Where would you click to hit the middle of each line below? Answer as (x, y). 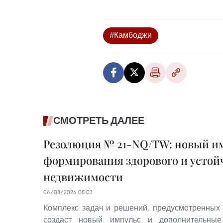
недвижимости (83, 177)
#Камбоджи (131, 35)
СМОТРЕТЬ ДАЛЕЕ (99, 120)
